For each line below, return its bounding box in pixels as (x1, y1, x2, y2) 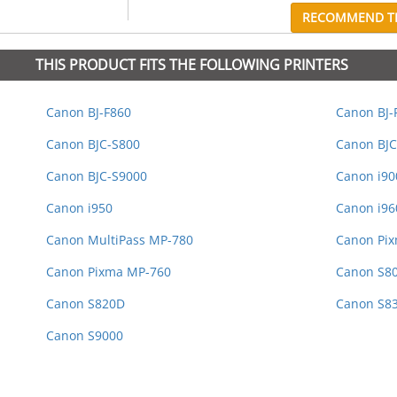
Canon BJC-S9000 (45, 167, 147, 185)
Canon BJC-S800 (45, 136, 140, 153)
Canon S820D (45, 295, 125, 313)
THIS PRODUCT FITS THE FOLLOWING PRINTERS (35, 55, 348, 75)
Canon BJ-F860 (45, 104, 131, 121)
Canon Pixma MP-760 (45, 263, 171, 281)
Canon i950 (45, 199, 113, 217)
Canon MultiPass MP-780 (45, 231, 193, 249)
